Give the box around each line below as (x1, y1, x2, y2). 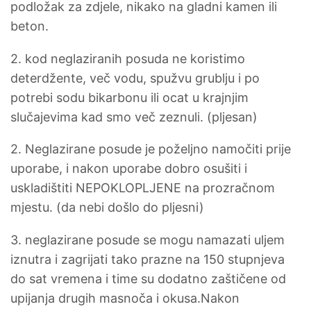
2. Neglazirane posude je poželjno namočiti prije (10, 142, 291, 157)
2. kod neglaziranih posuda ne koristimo (10, 51, 245, 66)
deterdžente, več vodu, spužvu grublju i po (10, 70, 260, 85)
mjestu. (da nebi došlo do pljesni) (10, 200, 204, 215)
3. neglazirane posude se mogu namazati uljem (10, 232, 285, 247)
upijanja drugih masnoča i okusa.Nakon (10, 290, 239, 305)
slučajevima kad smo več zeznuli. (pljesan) (10, 109, 258, 124)
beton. (10, 19, 49, 34)
